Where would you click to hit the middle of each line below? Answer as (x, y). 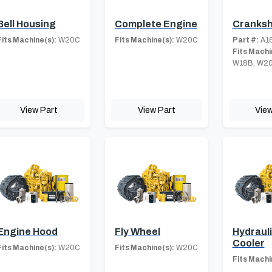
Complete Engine (156, 24)
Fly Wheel (137, 232)
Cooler (248, 243)
